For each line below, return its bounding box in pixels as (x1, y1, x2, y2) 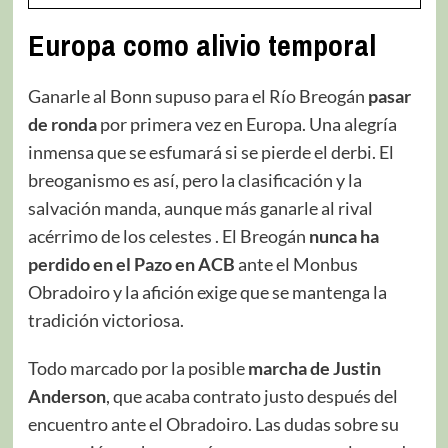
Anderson (27, 384, 106, 407)
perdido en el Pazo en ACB (27, 252, 235, 275)
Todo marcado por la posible (27, 356, 248, 379)
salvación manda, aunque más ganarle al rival (27, 196, 373, 219)
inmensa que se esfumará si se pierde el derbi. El (27, 140, 394, 163)
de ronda (27, 112, 97, 135)
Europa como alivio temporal (27, 24, 376, 65)
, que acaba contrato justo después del (105, 384, 398, 407)
